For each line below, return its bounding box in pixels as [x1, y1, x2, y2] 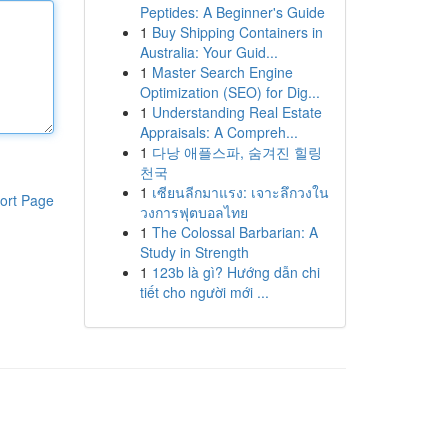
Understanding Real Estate [151, 102, 322, 122]
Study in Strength [139, 242, 249, 262]
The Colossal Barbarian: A [151, 222, 318, 242]
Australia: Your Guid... [139, 42, 278, 62]
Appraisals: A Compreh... [139, 122, 298, 142]
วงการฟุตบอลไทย [139, 202, 248, 222]
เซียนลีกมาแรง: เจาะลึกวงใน [151, 182, 329, 202]
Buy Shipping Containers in [151, 22, 323, 42]
